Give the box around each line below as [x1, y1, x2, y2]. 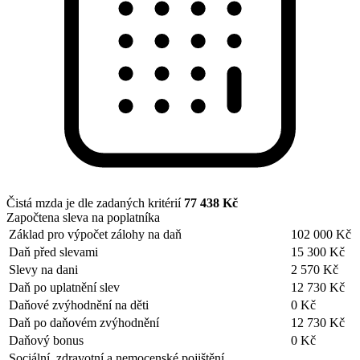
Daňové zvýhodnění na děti [9, 297, 149, 312]
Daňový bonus [9, 333, 84, 347]
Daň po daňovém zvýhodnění [9, 315, 159, 329]
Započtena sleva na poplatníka [6, 210, 160, 224]
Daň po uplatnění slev [9, 280, 120, 294]
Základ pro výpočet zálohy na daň [9, 227, 182, 241]
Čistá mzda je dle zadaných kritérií [6, 195, 184, 210]
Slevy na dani [9, 262, 78, 276]
